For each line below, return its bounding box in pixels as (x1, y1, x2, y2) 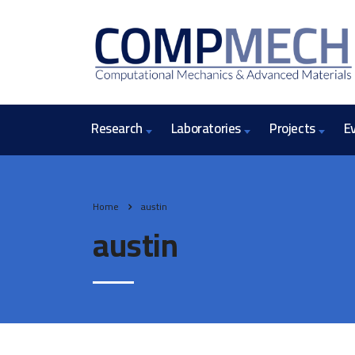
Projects (269, 116, 315, 141)
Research (91, 116, 143, 141)
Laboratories (170, 116, 242, 141)
